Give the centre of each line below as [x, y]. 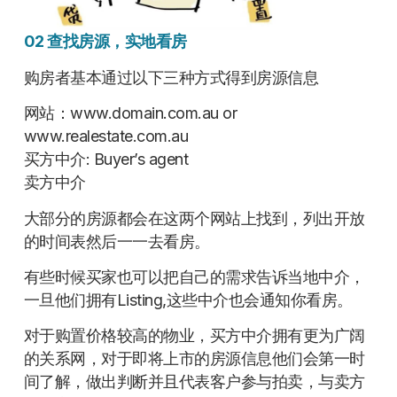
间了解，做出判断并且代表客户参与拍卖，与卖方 [194, 382]
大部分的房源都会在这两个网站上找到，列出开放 [194, 218]
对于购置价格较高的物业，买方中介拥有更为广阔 [194, 336]
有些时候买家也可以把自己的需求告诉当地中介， [194, 277]
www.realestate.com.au [106, 136]
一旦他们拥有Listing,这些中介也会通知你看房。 [188, 300]
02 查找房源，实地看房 [105, 42]
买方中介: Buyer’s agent [106, 160]
